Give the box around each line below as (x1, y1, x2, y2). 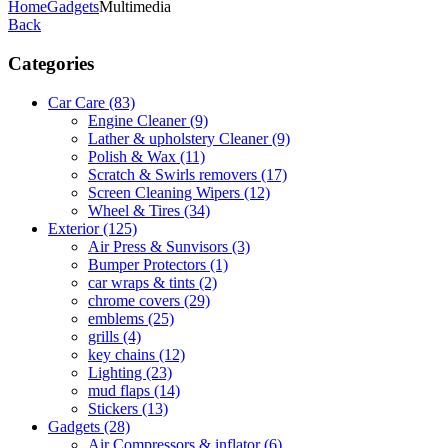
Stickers (88, 399, 142, 417)
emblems (88, 309, 148, 327)
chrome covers (88, 291, 184, 309)
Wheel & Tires (88, 201, 184, 219)
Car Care (48, 93, 109, 111)
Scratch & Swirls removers (88, 165, 261, 183)
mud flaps (88, 381, 154, 399)
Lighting (88, 363, 146, 381)
